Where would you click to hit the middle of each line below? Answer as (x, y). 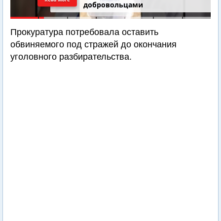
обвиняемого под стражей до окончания (93, 44)
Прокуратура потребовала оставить (84, 32)
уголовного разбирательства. (71, 57)
